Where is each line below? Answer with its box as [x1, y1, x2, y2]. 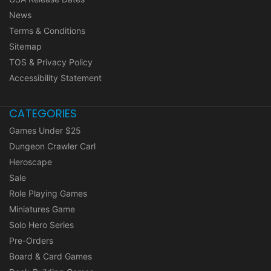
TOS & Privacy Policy [9, 56, 93, 67]
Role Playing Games [9, 188, 87, 198]
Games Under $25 [9, 125, 81, 135]
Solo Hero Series [9, 219, 74, 230]
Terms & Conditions [9, 25, 85, 36]
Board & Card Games [9, 250, 92, 261]
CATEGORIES [9, 105, 77, 121]
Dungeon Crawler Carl [9, 140, 96, 151]
